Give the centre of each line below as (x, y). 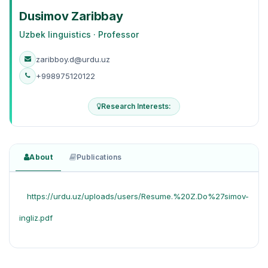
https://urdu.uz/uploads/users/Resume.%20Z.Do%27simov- (138, 196)
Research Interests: (136, 106)
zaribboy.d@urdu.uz (73, 59)
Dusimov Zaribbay (71, 16)
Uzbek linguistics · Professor (79, 34)
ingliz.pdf (36, 217)
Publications (99, 157)
